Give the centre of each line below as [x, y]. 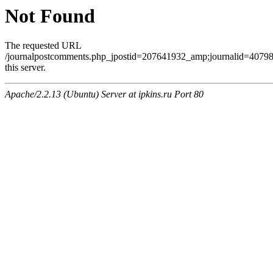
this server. [25, 68]
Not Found [50, 16]
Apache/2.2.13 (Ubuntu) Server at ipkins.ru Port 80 [104, 94]
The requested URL [43, 46]
